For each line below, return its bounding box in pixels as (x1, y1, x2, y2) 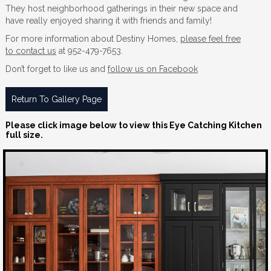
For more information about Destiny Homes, (5, 34, 180, 44)
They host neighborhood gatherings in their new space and (5, 4, 238, 14)
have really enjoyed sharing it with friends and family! (5, 16, 212, 26)
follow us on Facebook (107, 64, 198, 74)
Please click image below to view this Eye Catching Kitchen (5, 120, 262, 131)
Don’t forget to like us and (5, 64, 108, 74)
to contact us (5, 46, 56, 56)
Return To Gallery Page (11, 94, 102, 105)
